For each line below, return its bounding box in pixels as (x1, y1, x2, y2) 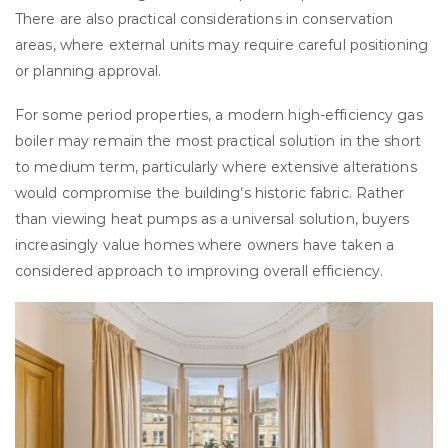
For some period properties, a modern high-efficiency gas (15, 106, 423, 125)
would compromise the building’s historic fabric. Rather (15, 184, 405, 203)
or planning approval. (15, 61, 162, 80)
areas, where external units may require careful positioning (15, 35, 429, 54)
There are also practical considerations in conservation (15, 9, 394, 28)
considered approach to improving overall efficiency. (15, 262, 384, 281)
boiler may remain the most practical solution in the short (15, 132, 421, 151)
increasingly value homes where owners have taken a (15, 236, 394, 255)
